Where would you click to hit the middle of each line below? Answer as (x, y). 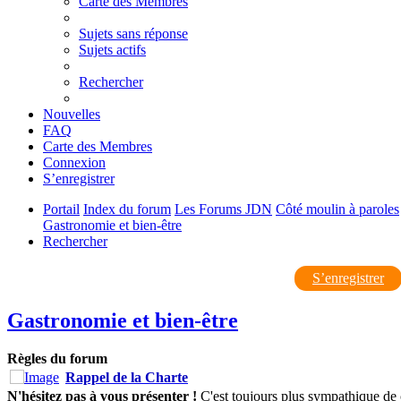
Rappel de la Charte (127, 377)
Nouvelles (72, 114)
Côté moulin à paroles (337, 209)
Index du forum (127, 209)
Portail (61, 209)
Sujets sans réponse (133, 33)
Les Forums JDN (223, 209)
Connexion (74, 162)
